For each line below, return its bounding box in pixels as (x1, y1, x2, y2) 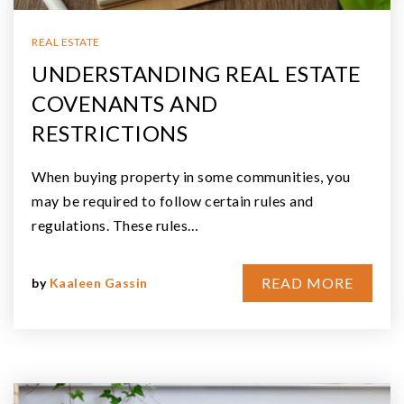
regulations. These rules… (32, 216, 199, 234)
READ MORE (262, 273, 353, 291)
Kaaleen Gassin (49, 274, 148, 290)
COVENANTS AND (32, 89, 218, 116)
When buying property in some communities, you (32, 167, 351, 185)
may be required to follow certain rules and (32, 191, 314, 209)
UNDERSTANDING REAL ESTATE (32, 60, 362, 87)
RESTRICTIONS (32, 119, 188, 146)
